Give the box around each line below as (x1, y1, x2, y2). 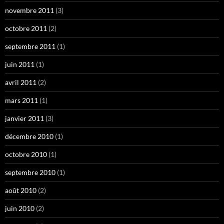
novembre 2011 (5, 6, 54, 14)
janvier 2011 (5, 114, 44, 122)
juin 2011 (5, 60, 34, 68)
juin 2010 (5, 204, 34, 212)
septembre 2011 (5, 42, 55, 50)
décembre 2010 (5, 132, 53, 140)
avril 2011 (5, 78, 36, 86)
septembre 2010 (5, 168, 55, 176)
